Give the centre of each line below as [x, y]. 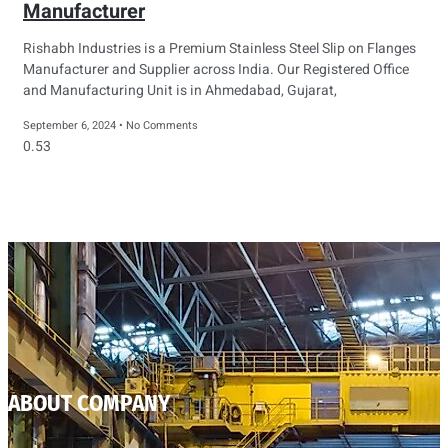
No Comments [160, 126]
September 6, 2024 [71, 126]
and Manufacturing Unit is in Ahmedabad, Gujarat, [180, 91]
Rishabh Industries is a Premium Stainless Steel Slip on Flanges [219, 49]
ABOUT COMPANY [89, 402]
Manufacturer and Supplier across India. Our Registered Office [216, 70]
